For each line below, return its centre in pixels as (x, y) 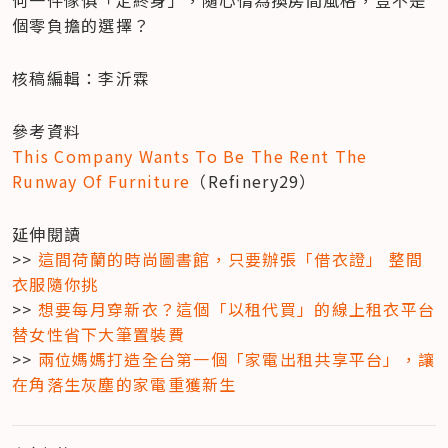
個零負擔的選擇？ (81, 24)
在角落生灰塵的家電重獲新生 (124, 383)
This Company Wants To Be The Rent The (190, 155)
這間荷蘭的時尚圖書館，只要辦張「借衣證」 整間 (230, 258)
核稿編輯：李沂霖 (81, 77)
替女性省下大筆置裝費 (98, 333)
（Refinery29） (253, 180)
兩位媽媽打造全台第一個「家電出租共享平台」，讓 (236, 358)
